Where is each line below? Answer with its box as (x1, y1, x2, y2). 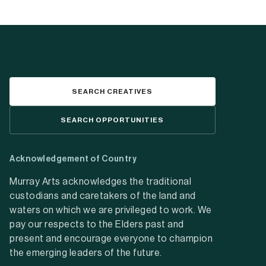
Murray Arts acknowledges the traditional (9, 177, 192, 186)
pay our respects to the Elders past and (9, 220, 184, 229)
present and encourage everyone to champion (9, 234, 213, 243)
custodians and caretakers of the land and (9, 191, 196, 201)
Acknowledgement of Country (9, 155, 137, 163)
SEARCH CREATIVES (72, 88, 153, 95)
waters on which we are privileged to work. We (9, 205, 212, 215)
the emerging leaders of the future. (9, 248, 162, 258)
